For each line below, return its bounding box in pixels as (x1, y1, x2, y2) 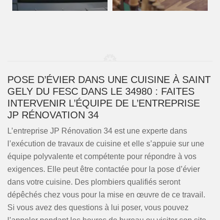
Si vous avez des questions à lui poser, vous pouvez (7, 203, 189, 212)
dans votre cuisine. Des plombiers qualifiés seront (7, 178, 180, 186)
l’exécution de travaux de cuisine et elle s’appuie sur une (7, 139, 204, 148)
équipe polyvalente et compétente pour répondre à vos (7, 152, 196, 161)
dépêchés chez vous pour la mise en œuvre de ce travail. (7, 191, 205, 199)
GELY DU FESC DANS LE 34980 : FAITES (7, 86, 194, 97)
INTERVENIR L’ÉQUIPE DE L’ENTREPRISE (7, 98, 200, 109)
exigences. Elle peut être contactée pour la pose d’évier (7, 165, 200, 173)
